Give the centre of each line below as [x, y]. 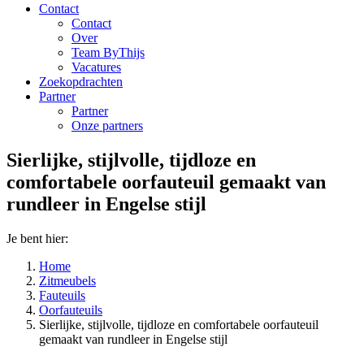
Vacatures [96, 67]
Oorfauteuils [71, 310]
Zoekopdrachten [81, 82]
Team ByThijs [108, 52]
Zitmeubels [67, 280]
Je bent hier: [37, 238]
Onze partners [107, 126]
